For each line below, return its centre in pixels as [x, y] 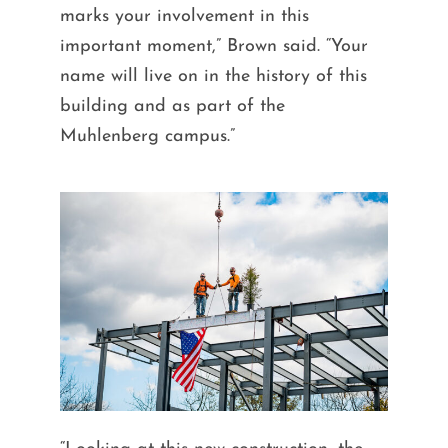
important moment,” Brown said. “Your [213, 46]
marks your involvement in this [184, 16]
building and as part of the [172, 106]
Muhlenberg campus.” [147, 136]
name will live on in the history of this [213, 76]
